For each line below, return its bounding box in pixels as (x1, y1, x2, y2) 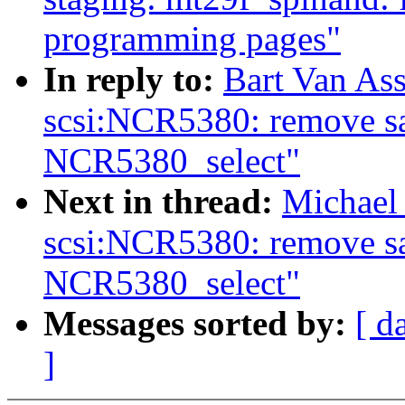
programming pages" (43, 19, 341, 59)
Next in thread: (43, 182, 282, 221)
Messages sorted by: (43, 304, 355, 344)
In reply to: (43, 60, 223, 99)
